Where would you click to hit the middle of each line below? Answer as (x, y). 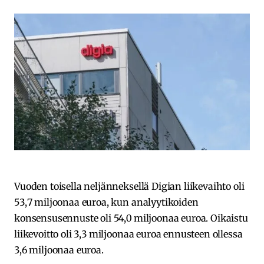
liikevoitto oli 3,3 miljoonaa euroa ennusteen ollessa (128, 234)
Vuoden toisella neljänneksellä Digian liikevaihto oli (129, 186)
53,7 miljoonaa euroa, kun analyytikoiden (106, 202)
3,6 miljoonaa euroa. (59, 250)
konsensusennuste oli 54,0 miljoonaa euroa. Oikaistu (131, 218)
